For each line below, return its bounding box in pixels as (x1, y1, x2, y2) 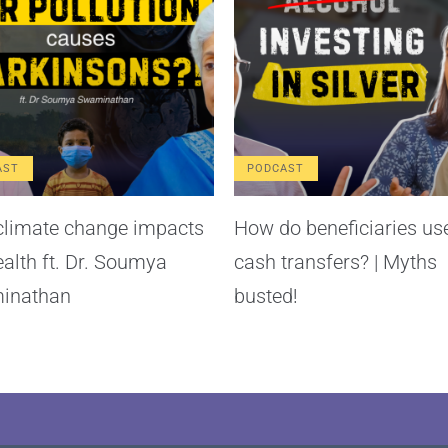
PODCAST (247, 161, 305, 175)
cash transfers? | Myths (234, 249, 437, 274)
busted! (234, 283, 298, 308)
